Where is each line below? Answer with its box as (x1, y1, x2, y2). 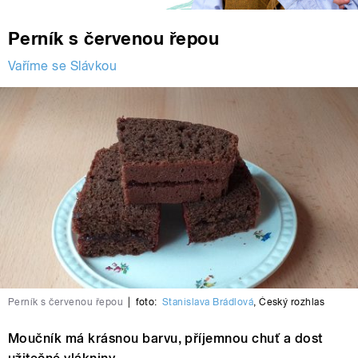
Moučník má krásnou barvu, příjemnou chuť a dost (8, 331, 323, 347)
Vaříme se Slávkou (8, 58, 117, 74)
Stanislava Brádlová (161, 296, 254, 308)
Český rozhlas (259, 296, 325, 308)
